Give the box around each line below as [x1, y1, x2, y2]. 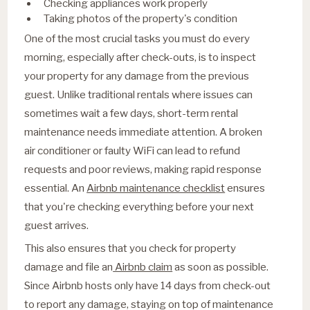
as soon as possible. [172, 259, 269, 273]
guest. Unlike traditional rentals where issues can [24, 87, 253, 101]
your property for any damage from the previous [24, 69, 250, 82]
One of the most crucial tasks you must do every [24, 31, 250, 45]
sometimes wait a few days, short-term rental [24, 106, 239, 120]
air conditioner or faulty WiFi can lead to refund [24, 143, 241, 157]
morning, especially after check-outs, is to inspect [24, 50, 257, 64]
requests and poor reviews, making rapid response [24, 162, 262, 176]
